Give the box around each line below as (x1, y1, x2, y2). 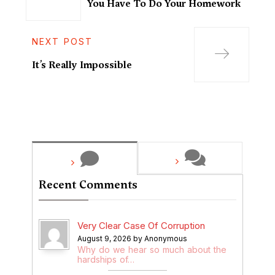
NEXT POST (32, 36, 93, 47)
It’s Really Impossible (32, 59, 132, 71)
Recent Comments (39, 176, 137, 192)
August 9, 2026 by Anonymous (77, 233, 187, 243)
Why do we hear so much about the (77, 244, 227, 255)
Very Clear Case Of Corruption (77, 219, 205, 231)
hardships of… (77, 254, 134, 265)
